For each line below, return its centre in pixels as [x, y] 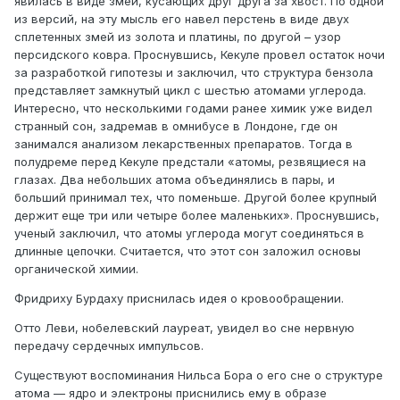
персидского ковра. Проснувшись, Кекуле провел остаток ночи [200, 55]
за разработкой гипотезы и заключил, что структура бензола [194, 73]
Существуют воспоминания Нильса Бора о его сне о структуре [199, 375]
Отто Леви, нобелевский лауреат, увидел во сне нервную [184, 328]
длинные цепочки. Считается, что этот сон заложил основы [187, 251]
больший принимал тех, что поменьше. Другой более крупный [196, 198]
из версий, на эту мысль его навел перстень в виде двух [182, 19]
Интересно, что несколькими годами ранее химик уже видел [193, 108]
